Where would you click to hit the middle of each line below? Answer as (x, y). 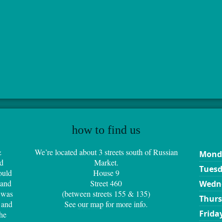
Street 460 (106, 183)
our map (91, 204)
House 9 (106, 173)
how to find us (106, 130)
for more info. (126, 204)
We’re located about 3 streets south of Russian (106, 152)
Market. (106, 162)
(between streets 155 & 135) (106, 194)
